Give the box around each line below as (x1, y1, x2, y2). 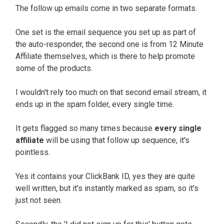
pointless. (15, 147, 52, 157)
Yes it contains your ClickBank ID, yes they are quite (15, 171, 195, 181)
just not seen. (15, 195, 64, 205)
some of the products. (15, 63, 92, 73)
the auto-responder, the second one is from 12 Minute (15, 39, 203, 49)
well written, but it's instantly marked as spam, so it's (15, 183, 198, 193)
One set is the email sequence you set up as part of (15, 27, 196, 37)
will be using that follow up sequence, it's (46, 135, 189, 145)
